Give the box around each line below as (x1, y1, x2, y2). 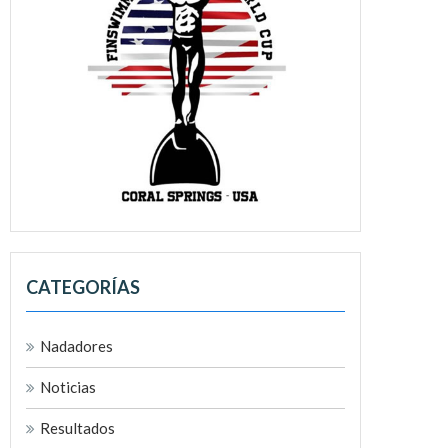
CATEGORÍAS (26, 275, 140, 298)
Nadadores (40, 336, 113, 355)
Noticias (40, 377, 96, 396)
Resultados (40, 418, 115, 437)
